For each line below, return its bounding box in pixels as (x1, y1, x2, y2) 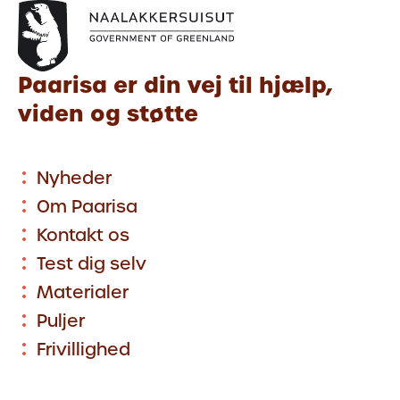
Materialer (37, 279, 129, 304)
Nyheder (37, 165, 112, 190)
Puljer (37, 308, 85, 333)
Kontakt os (37, 222, 129, 247)
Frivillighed (37, 337, 130, 362)
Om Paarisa (37, 194, 137, 219)
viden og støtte (18, 97, 198, 129)
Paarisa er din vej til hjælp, (18, 69, 332, 101)
